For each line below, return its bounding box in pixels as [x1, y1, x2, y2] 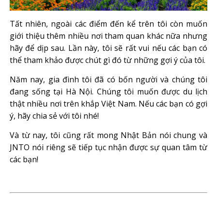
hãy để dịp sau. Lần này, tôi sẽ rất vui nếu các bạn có [10, 43, 207, 54]
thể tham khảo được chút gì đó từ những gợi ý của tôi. [10, 55, 205, 66]
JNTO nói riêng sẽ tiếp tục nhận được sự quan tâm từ [10, 142, 207, 153]
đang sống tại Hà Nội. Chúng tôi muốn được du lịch [10, 86, 207, 97]
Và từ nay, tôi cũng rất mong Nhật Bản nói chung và [10, 130, 207, 141]
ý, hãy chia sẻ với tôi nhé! [10, 110, 99, 122]
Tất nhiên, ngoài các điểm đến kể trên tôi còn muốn [10, 18, 207, 30]
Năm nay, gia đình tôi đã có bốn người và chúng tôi [10, 74, 207, 85]
